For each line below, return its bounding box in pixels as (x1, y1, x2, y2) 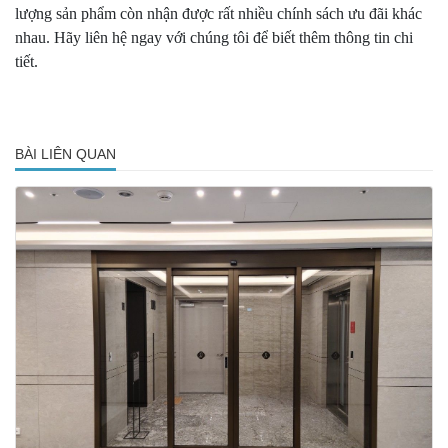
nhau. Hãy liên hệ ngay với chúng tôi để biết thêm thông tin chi (15, 29, 413, 47)
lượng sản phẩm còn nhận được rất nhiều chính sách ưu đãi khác (15, 5, 422, 23)
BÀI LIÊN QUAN (15, 146, 116, 163)
